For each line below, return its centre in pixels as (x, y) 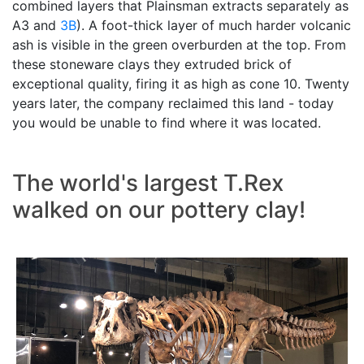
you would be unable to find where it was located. (167, 122)
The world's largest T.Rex (148, 182)
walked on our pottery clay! (159, 209)
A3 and (36, 25)
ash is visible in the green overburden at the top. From (179, 44)
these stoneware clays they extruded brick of (152, 64)
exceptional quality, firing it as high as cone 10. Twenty (181, 83)
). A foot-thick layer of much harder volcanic (214, 25)
